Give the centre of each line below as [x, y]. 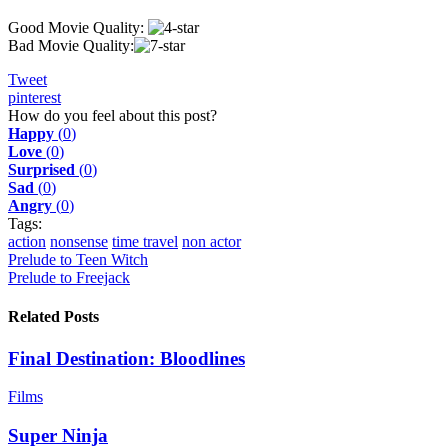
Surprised [41, 169]
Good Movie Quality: [78, 27]
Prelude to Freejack [69, 277]
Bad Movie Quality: [71, 45]
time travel [145, 241]
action [27, 241]
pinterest [34, 97]
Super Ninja [58, 435]
